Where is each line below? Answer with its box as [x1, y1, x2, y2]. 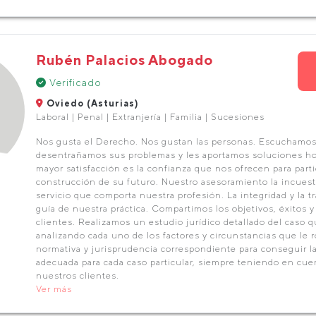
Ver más [35, 284, 72, 294]
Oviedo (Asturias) [43, 98, 139, 109]
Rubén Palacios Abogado [35, 51, 213, 68]
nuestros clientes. [35, 270, 119, 281]
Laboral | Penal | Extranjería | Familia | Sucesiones [35, 111, 265, 122]
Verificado [46, 77, 102, 88]
